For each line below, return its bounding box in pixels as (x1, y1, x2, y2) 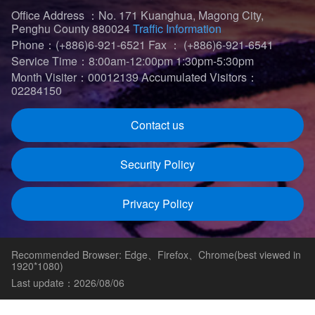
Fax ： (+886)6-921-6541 (148, 37, 274, 53)
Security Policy (120, 156, 195, 173)
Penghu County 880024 (11, 20, 133, 37)
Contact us (131, 117, 184, 134)
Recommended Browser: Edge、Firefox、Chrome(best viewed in (11, 247, 301, 262)
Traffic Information (133, 20, 221, 37)
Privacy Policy (122, 195, 193, 212)
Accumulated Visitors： (141, 69, 258, 86)
